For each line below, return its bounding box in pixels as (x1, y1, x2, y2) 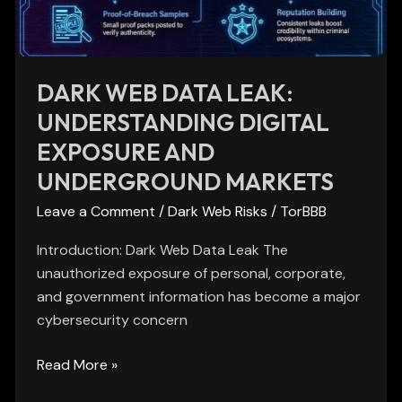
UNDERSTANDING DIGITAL (37, 108, 330, 137)
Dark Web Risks (168, 202, 268, 222)
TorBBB (280, 202, 328, 222)
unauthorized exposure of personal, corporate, (37, 264, 346, 284)
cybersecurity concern (37, 310, 188, 330)
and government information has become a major (37, 287, 362, 307)
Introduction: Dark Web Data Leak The (37, 240, 289, 260)
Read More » (37, 355, 118, 375)
